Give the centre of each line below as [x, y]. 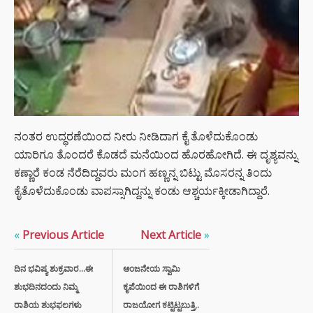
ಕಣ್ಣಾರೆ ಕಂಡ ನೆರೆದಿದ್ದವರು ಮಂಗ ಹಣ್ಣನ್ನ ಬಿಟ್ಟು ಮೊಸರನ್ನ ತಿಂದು [143, 172]
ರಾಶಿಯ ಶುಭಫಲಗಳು [48, 305]
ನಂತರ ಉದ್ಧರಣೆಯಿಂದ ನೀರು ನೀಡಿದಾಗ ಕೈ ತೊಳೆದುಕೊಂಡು [136, 136]
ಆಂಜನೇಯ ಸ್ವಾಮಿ [152, 268]
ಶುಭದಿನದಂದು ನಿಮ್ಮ [46, 286]
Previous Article [62, 234]
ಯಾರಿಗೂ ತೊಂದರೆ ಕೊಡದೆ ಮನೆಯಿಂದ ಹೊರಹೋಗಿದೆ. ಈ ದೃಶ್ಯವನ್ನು [156, 154]
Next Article [172, 234]
